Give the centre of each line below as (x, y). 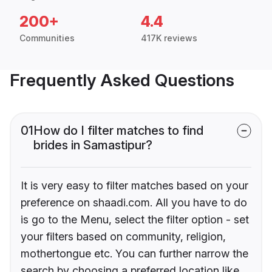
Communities (47, 38)
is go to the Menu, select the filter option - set (135, 220)
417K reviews (169, 38)
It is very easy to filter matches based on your (134, 186)
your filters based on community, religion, (123, 237)
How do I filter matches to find (118, 131)
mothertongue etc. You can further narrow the (134, 254)
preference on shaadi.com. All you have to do (134, 203)
